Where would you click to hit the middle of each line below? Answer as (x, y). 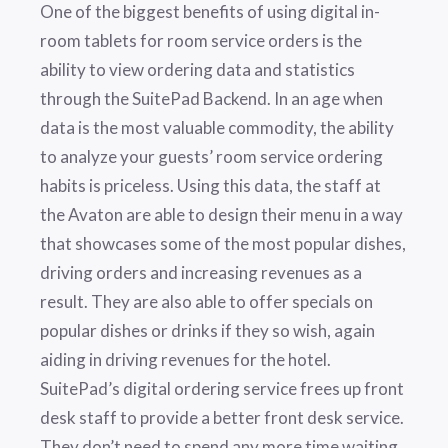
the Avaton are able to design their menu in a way (221, 215)
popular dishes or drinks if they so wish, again (207, 331)
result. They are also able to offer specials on (206, 302)
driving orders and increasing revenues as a (201, 273)
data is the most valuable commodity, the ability (217, 128)
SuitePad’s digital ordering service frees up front (222, 389)
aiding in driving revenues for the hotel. (185, 360)
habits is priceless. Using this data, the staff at (210, 186)
